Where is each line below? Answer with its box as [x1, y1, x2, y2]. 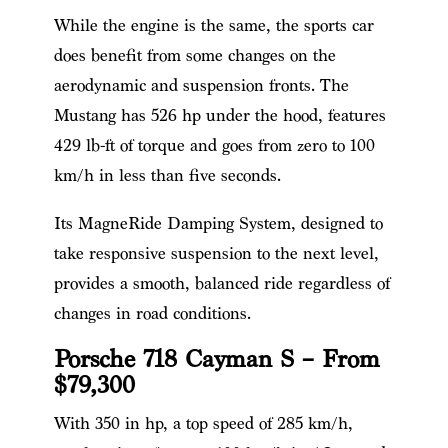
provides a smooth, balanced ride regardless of [53, 272, 390, 294]
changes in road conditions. [53, 302, 251, 324]
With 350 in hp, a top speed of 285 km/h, [53, 412, 353, 434]
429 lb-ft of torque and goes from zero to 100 [53, 134, 375, 156]
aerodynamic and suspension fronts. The [53, 74, 349, 96]
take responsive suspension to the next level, [53, 242, 379, 264]
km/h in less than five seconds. [53, 164, 281, 186]
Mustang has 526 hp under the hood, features [53, 104, 386, 126]
